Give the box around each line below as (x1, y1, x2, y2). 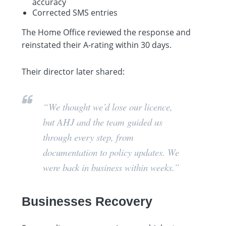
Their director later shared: (22, 66, 125, 77)
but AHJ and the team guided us (43, 115, 162, 128)
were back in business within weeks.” (43, 160, 180, 174)
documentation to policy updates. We (43, 145, 179, 158)
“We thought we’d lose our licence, (43, 100, 173, 113)
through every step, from (43, 130, 134, 143)
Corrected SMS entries (32, 7, 118, 18)
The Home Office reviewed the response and (22, 26, 191, 38)
